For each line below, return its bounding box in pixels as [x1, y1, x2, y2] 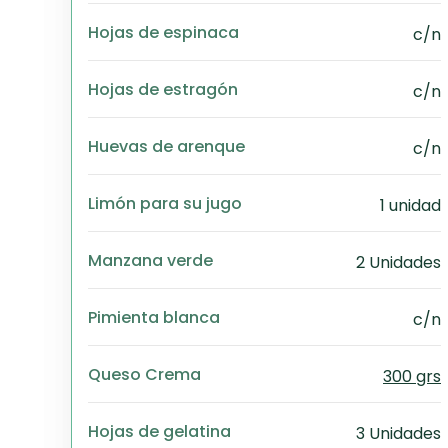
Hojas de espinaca [88, 20, 239, 44]
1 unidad [380, 194, 441, 217]
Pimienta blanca [88, 305, 220, 329]
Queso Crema [88, 362, 201, 386]
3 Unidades [356, 422, 441, 445]
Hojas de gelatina [88, 419, 231, 443]
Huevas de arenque [88, 134, 245, 158]
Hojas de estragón [88, 77, 238, 101]
